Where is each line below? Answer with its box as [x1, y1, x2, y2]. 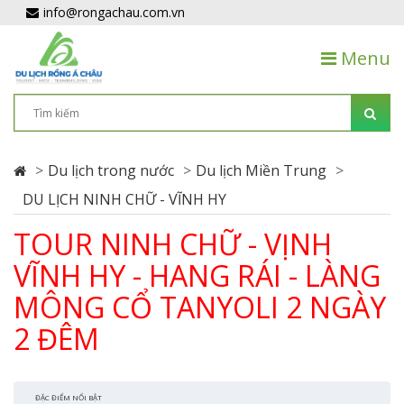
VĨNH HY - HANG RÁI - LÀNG [14, 256, 381, 295]
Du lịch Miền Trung [196, 161, 326, 180]
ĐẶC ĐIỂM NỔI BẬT [35, 392, 102, 402]
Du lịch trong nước [48, 161, 174, 180]
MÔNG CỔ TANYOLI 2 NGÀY [14, 288, 386, 326]
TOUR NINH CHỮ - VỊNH [14, 225, 332, 263]
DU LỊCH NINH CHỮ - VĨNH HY [23, 189, 226, 209]
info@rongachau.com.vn [43, 4, 185, 21]
